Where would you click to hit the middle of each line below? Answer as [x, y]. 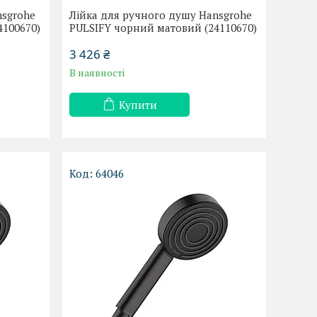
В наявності [97, 73]
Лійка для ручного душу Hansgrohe [161, 15]
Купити [138, 105]
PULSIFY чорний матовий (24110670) [163, 28]
